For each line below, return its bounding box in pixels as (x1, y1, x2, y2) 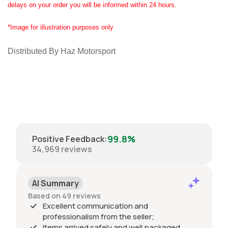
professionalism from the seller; (42, 211, 154, 222)
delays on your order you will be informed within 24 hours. (8, 1, 177, 9)
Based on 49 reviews (28, 191, 101, 201)
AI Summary (32, 178, 79, 189)
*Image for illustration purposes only (8, 23, 113, 32)
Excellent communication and (43, 201, 148, 212)
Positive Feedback (32, 133, 104, 145)
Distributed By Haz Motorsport (8, 47, 116, 56)
